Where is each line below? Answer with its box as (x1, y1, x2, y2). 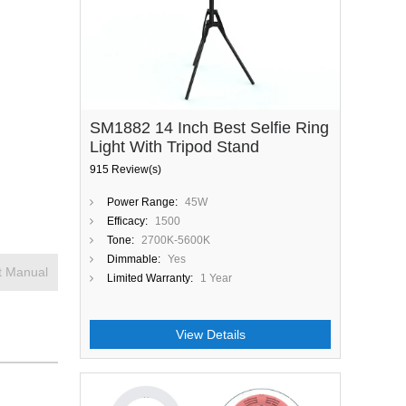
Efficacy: (107, 215, 148, 227)
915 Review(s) (90, 163, 161, 176)
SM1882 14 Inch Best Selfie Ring (90, 119, 329, 137)
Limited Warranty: (107, 272, 193, 285)
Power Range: (107, 196, 178, 208)
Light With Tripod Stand (90, 138, 259, 156)
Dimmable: (107, 253, 160, 266)
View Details (175, 327, 246, 342)
